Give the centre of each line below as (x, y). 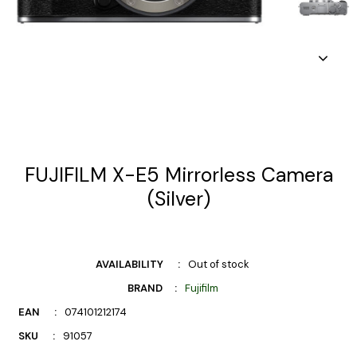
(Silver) (178, 198)
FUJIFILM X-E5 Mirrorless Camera (178, 175)
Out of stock (219, 264)
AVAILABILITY (129, 264)
